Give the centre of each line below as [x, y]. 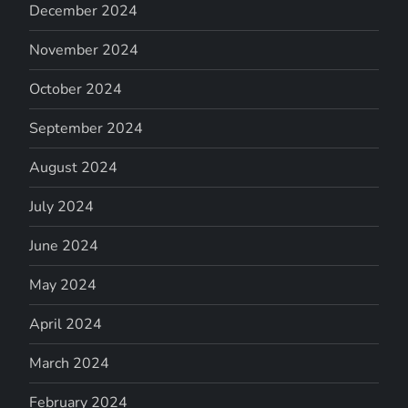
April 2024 [66, 324]
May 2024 [63, 285]
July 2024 [62, 206]
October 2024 [76, 89]
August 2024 [74, 167]
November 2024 [84, 50]
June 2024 [64, 245]
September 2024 [87, 128]
